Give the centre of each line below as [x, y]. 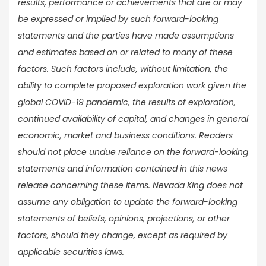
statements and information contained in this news [123, 168]
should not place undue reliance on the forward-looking [133, 152]
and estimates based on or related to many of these [125, 52]
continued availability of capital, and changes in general [133, 118]
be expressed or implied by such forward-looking [118, 19]
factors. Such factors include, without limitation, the [123, 69]
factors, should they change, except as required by [123, 235]
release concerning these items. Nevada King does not [130, 185]
